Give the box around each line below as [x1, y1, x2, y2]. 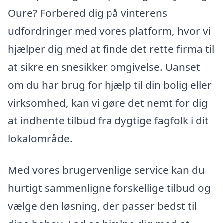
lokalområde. [8, 131, 73, 145]
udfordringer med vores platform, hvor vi [8, 23, 211, 38]
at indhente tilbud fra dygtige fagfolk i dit [8, 113, 209, 127]
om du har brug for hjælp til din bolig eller [8, 77, 212, 92]
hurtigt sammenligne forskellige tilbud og [8, 181, 211, 195]
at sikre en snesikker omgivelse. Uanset [8, 59, 200, 74]
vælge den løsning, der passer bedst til [8, 199, 197, 213]
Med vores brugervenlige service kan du [8, 163, 205, 177]
